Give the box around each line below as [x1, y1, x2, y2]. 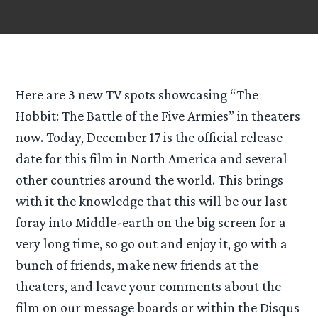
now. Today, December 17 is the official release [16, 129, 283, 146]
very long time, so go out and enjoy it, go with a [16, 236, 288, 252]
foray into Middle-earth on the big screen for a [16, 214, 287, 231]
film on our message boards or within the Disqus [16, 300, 300, 316]
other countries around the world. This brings [16, 172, 284, 188]
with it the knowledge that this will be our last [16, 193, 287, 209]
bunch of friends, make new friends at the [16, 257, 259, 273]
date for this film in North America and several [16, 150, 288, 167]
